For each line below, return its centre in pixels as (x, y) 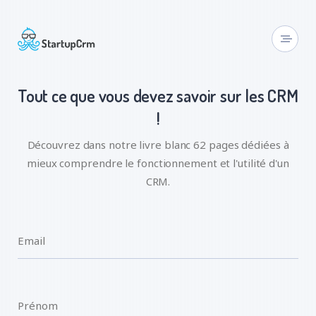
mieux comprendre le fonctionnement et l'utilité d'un (158, 163)
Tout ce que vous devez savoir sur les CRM (158, 96)
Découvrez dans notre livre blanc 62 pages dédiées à (158, 145)
